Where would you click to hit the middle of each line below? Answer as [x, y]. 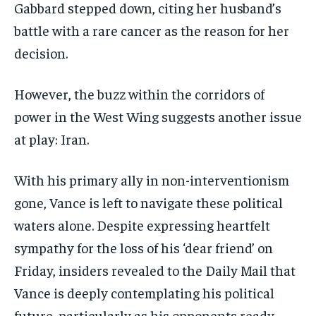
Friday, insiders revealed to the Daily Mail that [155, 270]
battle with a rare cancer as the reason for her [152, 30]
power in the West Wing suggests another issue [158, 116]
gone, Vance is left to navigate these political [148, 202]
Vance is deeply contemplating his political [144, 293]
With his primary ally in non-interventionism [152, 180]
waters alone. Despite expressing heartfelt [142, 225]
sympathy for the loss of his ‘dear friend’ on [144, 248]
